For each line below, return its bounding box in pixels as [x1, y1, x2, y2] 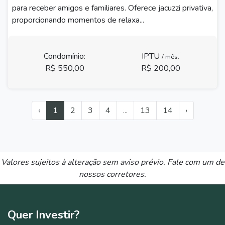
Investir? [36, 207, 79, 222]
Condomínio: [44, 50, 85, 62]
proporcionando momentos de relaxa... [12, 15, 144, 26]
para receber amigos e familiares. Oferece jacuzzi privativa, [12, 3, 213, 14]
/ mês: [162, 52, 179, 61]
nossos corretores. [79, 169, 146, 180]
